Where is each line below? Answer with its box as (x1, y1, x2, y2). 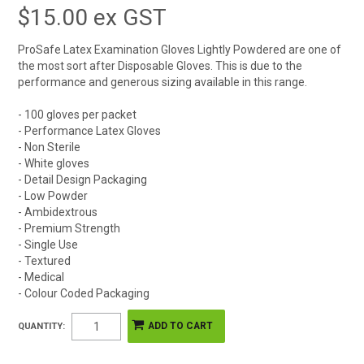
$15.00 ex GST (18, 4, 167, 32)
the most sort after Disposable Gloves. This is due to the (18, 59, 303, 73)
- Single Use (18, 238, 79, 252)
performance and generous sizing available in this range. (18, 76, 308, 89)
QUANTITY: (18, 321, 66, 332)
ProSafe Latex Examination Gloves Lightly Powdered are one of (18, 43, 342, 57)
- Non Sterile (18, 141, 81, 154)
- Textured (18, 254, 71, 268)
